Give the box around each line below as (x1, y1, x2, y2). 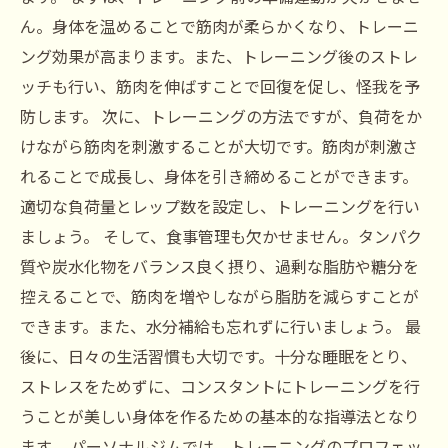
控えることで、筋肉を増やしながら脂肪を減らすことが (20, 284, 419, 308)
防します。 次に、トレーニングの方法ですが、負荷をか (20, 104, 422, 128)
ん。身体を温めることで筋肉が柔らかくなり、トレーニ (20, 14, 419, 38)
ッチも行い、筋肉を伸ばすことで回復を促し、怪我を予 (20, 74, 420, 98)
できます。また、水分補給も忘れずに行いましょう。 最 (20, 314, 421, 338)
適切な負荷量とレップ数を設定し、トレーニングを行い (20, 194, 420, 218)
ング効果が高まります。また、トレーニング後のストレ (20, 44, 418, 68)
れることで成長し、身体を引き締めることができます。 (20, 164, 418, 188)
